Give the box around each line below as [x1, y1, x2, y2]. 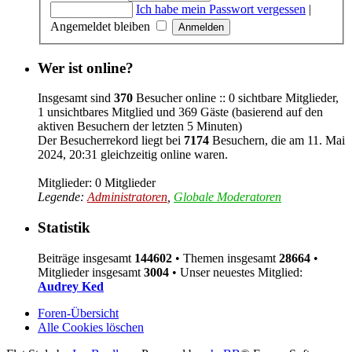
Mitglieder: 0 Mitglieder [38, 176, 156, 190]
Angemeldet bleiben [50, 19, 153, 33]
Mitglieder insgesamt [38, 265, 144, 279]
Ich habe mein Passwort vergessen [136, 2, 306, 16]
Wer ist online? [38, 59, 134, 76]
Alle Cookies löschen [38, 320, 144, 334]
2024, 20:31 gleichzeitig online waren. [38, 148, 228, 162]
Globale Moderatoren [174, 190, 281, 204]
